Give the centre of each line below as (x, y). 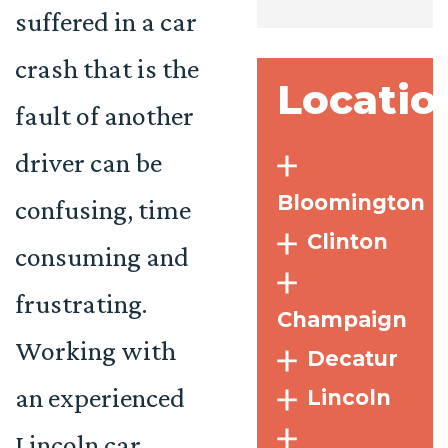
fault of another (104, 115)
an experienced (100, 397)
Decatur (353, 358)
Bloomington (351, 202)
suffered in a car (106, 21)
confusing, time (103, 209)
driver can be (88, 162)
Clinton (348, 241)
